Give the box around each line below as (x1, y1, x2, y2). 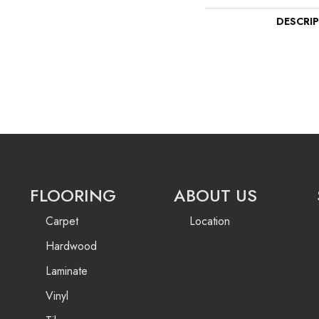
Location (189, 213, 230, 229)
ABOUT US (173, 183, 257, 208)
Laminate (46, 263, 88, 279)
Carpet (46, 213, 78, 229)
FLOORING (30, 183, 116, 208)
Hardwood (46, 238, 97, 254)
